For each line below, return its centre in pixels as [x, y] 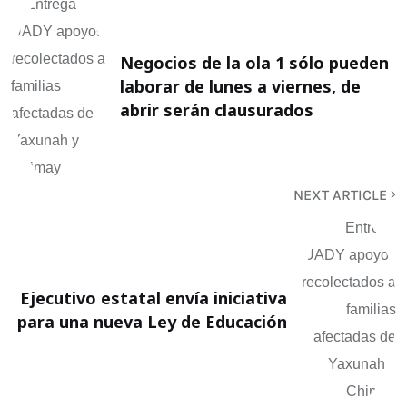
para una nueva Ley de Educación [152, 322]
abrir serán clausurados [217, 110]
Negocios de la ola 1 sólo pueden [254, 63]
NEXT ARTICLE [342, 195]
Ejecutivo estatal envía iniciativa [154, 298]
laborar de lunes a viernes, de [240, 87]
